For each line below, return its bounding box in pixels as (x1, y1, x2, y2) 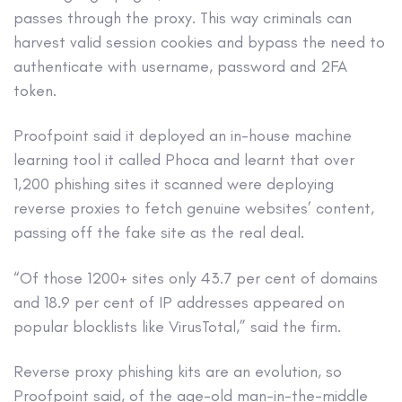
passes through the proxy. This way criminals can (13, 8, 352, 29)
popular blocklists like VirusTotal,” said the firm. (13, 316, 341, 336)
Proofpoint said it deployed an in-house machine (13, 126, 352, 146)
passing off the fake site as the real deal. (13, 223, 304, 243)
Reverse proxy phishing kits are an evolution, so (13, 362, 342, 382)
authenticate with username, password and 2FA (13, 57, 347, 77)
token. (13, 81, 57, 101)
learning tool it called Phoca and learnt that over (13, 150, 354, 170)
